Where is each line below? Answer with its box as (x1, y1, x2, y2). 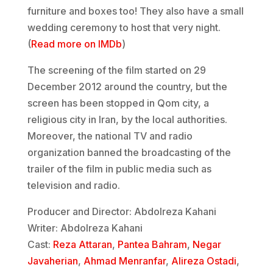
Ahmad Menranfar (83, 254, 166, 267)
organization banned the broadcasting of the (27, 146, 231, 158)
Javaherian (27, 254, 78, 267)
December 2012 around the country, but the (27, 80, 227, 93)
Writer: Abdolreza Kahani (27, 221, 143, 234)
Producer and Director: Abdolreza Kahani (27, 205, 216, 218)
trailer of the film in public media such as (27, 162, 211, 175)
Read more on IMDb (30, 37, 122, 50)
